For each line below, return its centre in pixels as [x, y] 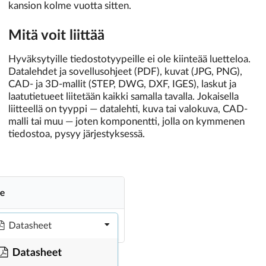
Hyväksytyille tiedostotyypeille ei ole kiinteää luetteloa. [129, 59]
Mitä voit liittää [56, 35]
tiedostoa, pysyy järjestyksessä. [77, 134]
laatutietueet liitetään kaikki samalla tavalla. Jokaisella [123, 96]
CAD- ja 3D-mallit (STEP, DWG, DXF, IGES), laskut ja [122, 84]
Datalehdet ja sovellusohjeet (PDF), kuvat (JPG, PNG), [125, 71]
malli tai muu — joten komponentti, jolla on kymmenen [126, 121]
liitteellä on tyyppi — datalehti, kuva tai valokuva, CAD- [128, 109]
